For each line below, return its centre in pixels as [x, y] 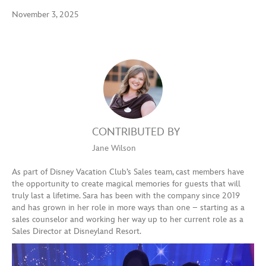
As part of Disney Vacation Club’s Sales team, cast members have [128, 172]
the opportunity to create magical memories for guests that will [126, 183]
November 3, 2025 [45, 14]
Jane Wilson [114, 148]
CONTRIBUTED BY [136, 132]
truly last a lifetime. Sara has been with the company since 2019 [126, 195]
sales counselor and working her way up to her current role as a [128, 219]
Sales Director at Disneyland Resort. [77, 231]
